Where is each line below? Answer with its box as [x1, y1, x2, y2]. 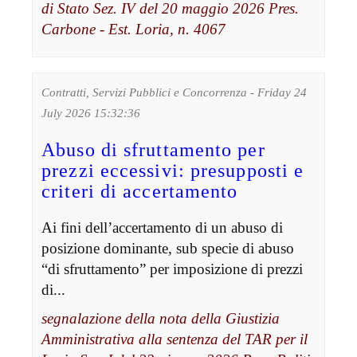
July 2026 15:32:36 [41, 106, 141, 120]
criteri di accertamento [41, 180, 238, 202]
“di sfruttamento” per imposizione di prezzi [41, 260, 304, 277]
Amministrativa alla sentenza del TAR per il [41, 330, 308, 347]
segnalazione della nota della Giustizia [41, 309, 280, 327]
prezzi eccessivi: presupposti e [41, 159, 304, 181]
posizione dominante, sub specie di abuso [41, 239, 295, 257]
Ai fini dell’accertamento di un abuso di [41, 218, 284, 236]
